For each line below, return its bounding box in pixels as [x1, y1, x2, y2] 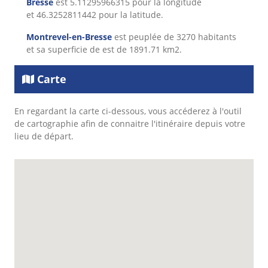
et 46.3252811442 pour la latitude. [26, 9, 163, 21]
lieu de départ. [14, 130, 74, 142]
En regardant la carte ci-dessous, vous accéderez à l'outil [14, 105, 242, 117]
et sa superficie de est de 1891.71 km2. [26, 44, 182, 56]
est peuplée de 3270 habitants [112, 31, 236, 43]
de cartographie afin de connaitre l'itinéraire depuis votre [14, 118, 245, 130]
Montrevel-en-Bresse [26, 31, 112, 43]
